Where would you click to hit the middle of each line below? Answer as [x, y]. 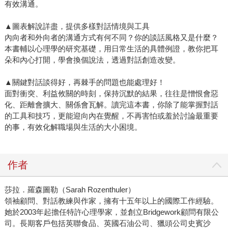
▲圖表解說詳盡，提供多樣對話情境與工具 [77, 26]
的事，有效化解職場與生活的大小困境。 [73, 127]
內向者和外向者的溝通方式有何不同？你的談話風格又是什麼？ [111, 38]
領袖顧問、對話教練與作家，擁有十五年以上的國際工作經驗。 [111, 201]
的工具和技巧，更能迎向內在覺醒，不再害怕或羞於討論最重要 [111, 116]
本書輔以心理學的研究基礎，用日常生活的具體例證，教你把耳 [111, 49]
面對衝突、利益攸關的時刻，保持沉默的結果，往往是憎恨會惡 [111, 94]
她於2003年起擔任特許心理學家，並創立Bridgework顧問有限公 [111, 212]
